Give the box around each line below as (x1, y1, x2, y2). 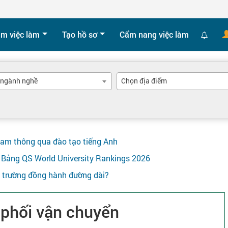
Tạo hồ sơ (62, 29, 97, 40)
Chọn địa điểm (121, 76, 167, 86)
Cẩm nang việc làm (120, 29, 189, 40)
